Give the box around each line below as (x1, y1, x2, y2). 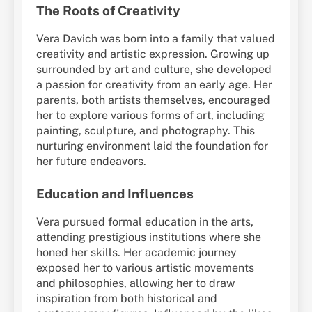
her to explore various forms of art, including (36, 109, 265, 123)
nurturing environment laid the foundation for (36, 139, 268, 153)
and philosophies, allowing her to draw (36, 276, 235, 290)
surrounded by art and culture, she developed (36, 63, 272, 77)
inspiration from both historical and (36, 291, 217, 305)
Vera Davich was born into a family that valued (36, 32, 275, 46)
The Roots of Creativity (36, 3, 180, 19)
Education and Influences (36, 186, 194, 202)
